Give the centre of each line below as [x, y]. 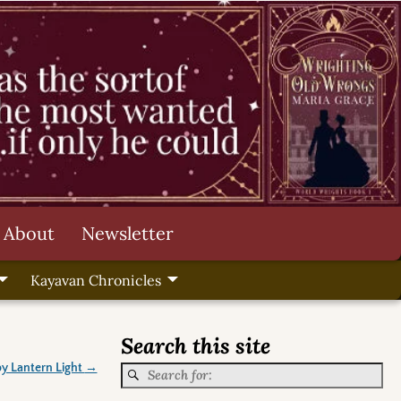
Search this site [195, 346]
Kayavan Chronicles [95, 281]
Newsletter [128, 233]
